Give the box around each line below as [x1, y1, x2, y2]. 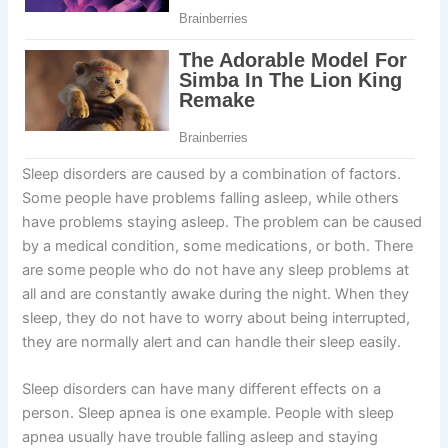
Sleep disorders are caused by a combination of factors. [22, 164, 402, 183]
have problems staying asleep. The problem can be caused [22, 212, 423, 231]
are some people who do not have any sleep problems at [22, 260, 410, 279]
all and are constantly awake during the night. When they [22, 284, 410, 303]
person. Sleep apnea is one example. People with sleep [22, 404, 395, 423]
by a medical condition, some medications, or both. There [22, 236, 414, 255]
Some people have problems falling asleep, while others [22, 188, 400, 207]
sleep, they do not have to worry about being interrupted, [22, 308, 411, 327]
